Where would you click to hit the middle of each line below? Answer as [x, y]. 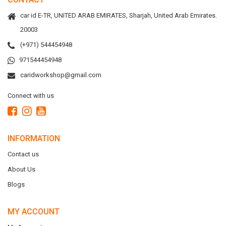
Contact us [23, 154]
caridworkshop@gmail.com [61, 75]
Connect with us [31, 96]
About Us [21, 169]
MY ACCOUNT [34, 212]
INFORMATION [34, 138]
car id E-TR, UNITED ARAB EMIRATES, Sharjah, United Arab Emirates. [119, 15]
